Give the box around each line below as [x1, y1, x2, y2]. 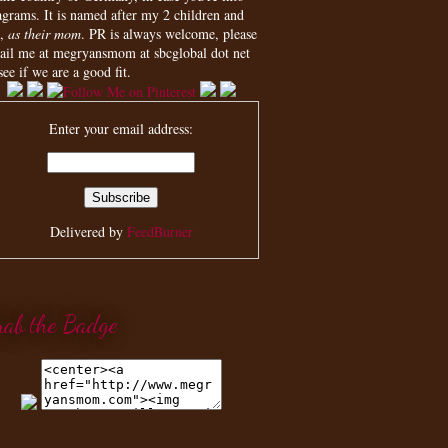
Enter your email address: [49, 118, 193, 138]
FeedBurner [126, 221, 193, 241]
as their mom [8, 23, 81, 43]
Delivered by [49, 221, 127, 241]
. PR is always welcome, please [81, 23, 257, 43]
